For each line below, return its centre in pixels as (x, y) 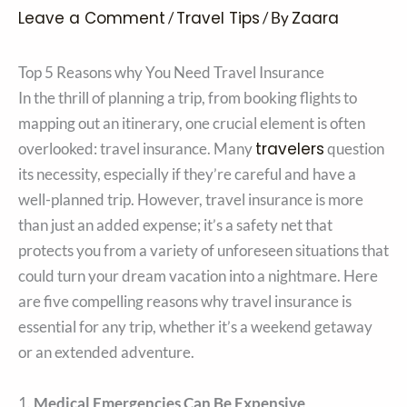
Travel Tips (218, 19)
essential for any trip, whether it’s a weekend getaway (195, 327)
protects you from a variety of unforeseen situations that (203, 251)
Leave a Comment (92, 19)
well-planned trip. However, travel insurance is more (191, 200)
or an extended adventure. (106, 352)
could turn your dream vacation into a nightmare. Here (198, 276)
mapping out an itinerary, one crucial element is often (192, 124)
